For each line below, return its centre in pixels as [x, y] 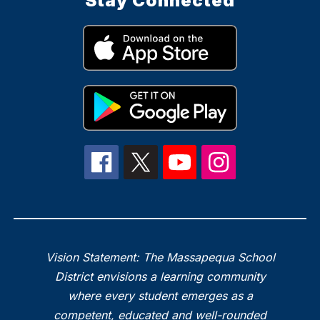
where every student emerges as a [160, 296]
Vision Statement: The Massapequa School [160, 257]
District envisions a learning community [160, 277]
